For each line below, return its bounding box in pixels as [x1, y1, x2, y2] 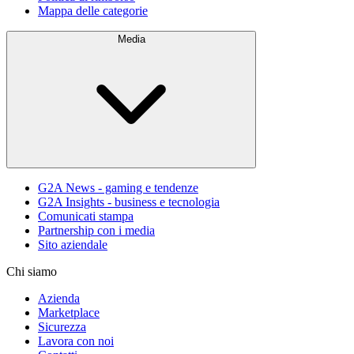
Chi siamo [6, 264, 57, 278]
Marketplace [38, 305, 100, 319]
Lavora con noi [38, 333, 114, 348]
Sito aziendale [38, 237, 107, 251]
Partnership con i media [38, 223, 155, 237]
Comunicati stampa [38, 209, 134, 223]
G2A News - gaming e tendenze [38, 180, 198, 194]
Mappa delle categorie [38, 3, 148, 17]
